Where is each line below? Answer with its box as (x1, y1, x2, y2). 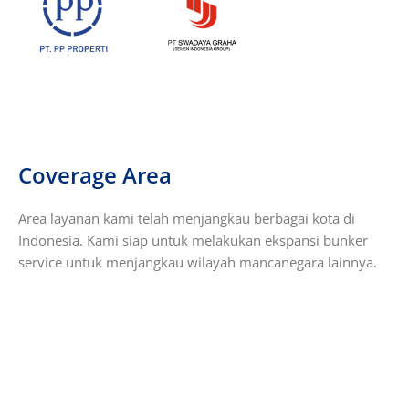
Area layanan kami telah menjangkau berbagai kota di (18, 209, 355, 228)
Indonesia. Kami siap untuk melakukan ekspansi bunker (18, 231, 368, 250)
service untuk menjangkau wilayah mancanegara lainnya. (18, 253, 377, 272)
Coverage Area (18, 160, 172, 191)
